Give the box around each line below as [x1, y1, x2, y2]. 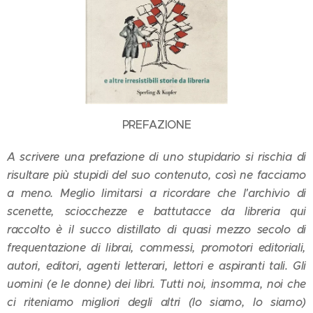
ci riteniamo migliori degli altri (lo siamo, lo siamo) [7, 294, 306, 310]
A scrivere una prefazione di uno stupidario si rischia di [7, 149, 306, 164]
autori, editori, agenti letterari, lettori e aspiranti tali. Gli [7, 258, 306, 273]
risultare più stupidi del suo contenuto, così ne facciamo [7, 167, 306, 182]
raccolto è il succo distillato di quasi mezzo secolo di [7, 221, 306, 237]
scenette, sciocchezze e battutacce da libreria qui [7, 203, 306, 219]
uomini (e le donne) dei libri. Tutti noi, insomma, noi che [7, 276, 306, 291]
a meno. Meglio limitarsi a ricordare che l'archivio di [7, 185, 306, 201]
